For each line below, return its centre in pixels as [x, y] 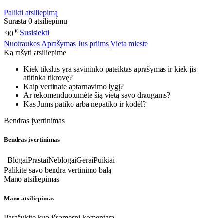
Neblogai [62, 160]
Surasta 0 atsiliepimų [36, 21]
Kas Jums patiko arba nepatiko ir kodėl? [85, 104]
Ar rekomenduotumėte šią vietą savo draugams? [98, 95]
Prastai [38, 160]
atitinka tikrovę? [49, 77]
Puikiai [104, 160]
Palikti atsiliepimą [31, 12]
